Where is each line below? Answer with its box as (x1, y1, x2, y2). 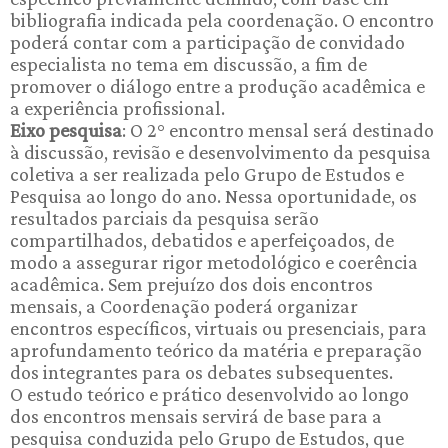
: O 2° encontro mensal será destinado (122, 119, 434, 141)
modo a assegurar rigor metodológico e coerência (10, 251, 418, 273)
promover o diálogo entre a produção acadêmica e (10, 75, 425, 97)
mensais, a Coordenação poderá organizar (10, 295, 358, 317)
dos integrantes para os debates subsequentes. (10, 361, 393, 383)
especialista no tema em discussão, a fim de (10, 53, 367, 75)
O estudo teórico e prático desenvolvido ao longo (10, 383, 409, 405)
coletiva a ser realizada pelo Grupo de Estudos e (10, 163, 404, 185)
